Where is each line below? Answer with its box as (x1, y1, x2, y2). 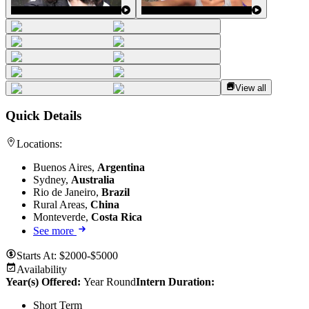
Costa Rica (91, 211, 142, 223)
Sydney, (33, 174, 71, 186)
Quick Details (6, 108, 81, 123)
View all (235, 82, 267, 93)
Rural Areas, (33, 199, 90, 211)
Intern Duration (136, 276, 211, 288)
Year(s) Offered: (6, 276, 83, 288)
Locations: (17, 138, 62, 150)
